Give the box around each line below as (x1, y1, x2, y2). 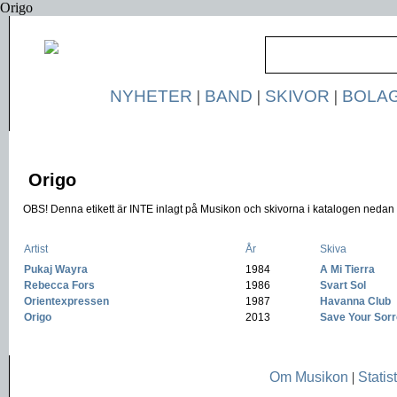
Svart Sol (320, 279, 366, 292)
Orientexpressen (24, 295, 109, 307)
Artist (24, 243, 48, 255)
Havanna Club (320, 295, 391, 307)
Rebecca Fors (24, 279, 95, 292)
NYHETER (109, 87, 192, 105)
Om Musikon (269, 370, 348, 385)
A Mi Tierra (320, 263, 375, 276)
